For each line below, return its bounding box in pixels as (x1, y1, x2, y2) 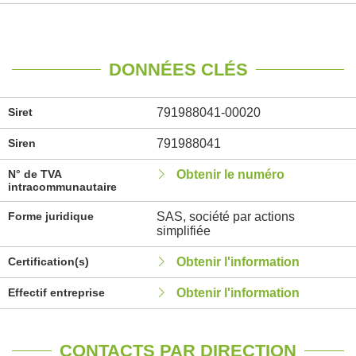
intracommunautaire (8, 180, 117, 193)
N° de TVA (8, 168, 61, 180)
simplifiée (156, 224, 211, 238)
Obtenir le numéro (176, 168, 284, 181)
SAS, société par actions (156, 210, 295, 223)
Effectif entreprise (8, 286, 105, 299)
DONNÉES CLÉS (108, 60, 248, 79)
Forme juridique (8, 210, 94, 222)
